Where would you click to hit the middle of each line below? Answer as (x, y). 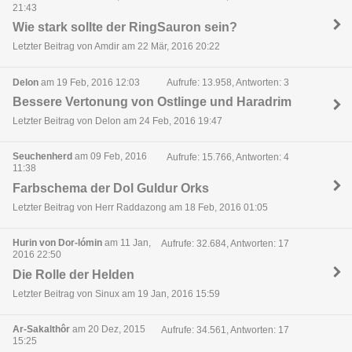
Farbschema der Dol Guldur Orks (111, 188)
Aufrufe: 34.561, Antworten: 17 (225, 330)
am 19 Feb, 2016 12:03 (89, 82)
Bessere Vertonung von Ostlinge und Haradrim (152, 101)
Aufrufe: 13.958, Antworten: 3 (227, 83)
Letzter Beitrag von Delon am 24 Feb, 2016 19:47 (117, 121)
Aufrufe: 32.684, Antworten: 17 (225, 244)
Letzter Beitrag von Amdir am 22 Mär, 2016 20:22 (116, 46)
